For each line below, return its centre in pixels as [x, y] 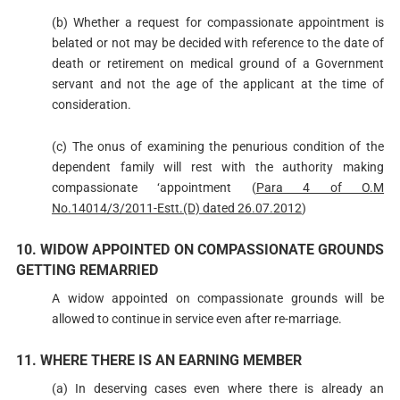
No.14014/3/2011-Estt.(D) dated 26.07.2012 [176, 208]
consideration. [91, 104]
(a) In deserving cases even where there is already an [218, 388]
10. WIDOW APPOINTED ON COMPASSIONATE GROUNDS [200, 250]
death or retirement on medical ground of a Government [218, 63]
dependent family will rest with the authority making [218, 167]
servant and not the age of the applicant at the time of [218, 83]
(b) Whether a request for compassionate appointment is [218, 22]
